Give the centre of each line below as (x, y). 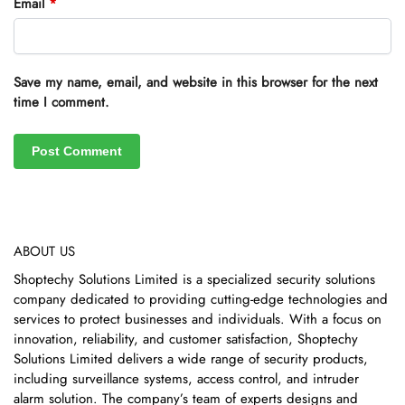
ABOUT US (44, 251)
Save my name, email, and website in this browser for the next (196, 82)
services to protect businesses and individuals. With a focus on (198, 320)
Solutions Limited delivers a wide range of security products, (191, 359)
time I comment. (61, 102)
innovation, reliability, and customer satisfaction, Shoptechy (186, 339)
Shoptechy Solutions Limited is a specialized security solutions (194, 280)
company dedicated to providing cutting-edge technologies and (201, 300)
